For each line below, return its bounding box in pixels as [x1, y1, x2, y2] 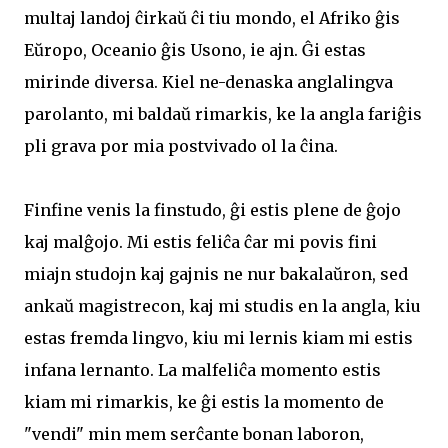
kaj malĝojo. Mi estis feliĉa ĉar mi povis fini [24, 231, 377, 252]
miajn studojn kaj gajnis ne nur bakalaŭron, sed [24, 263, 408, 284]
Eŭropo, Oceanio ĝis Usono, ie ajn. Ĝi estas [24, 39, 366, 60]
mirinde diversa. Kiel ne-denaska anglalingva [24, 71, 393, 92]
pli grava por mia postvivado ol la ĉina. [24, 135, 338, 156]
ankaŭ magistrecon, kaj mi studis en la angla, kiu [24, 295, 421, 316]
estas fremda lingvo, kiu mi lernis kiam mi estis [24, 327, 413, 348]
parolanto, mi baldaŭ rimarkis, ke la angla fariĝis [24, 103, 422, 124]
